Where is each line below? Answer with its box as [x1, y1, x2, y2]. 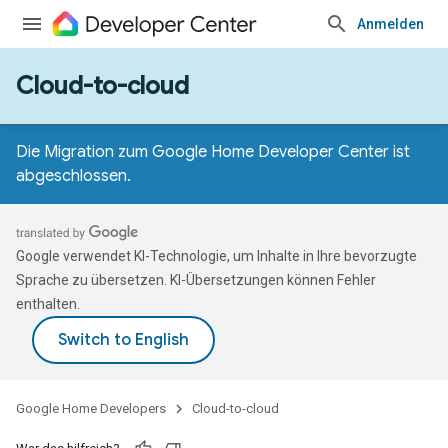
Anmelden [357, 16, 424, 32]
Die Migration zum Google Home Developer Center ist [16, 142, 410, 162]
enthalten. [16, 296, 80, 312]
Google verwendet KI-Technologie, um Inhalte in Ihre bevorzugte [16, 248, 417, 264]
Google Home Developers [16, 401, 166, 416]
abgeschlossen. [16, 166, 131, 186]
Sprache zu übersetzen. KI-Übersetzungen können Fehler [16, 272, 376, 288]
